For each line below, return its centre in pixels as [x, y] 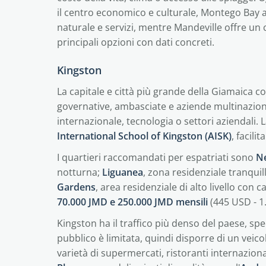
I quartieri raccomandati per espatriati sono [156, 157]
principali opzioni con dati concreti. [136, 42]
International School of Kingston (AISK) [144, 136]
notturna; [80, 172]
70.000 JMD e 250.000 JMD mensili [132, 202]
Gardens [76, 187]
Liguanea [123, 172]
